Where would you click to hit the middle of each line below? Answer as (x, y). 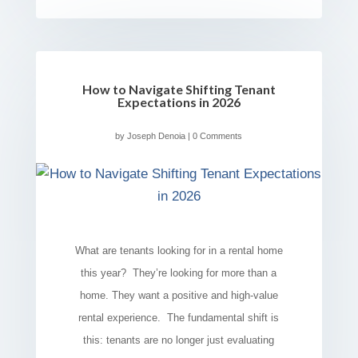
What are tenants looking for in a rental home (179, 251)
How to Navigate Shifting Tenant (179, 89)
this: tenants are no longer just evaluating (179, 340)
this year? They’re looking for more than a (179, 273)
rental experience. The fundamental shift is (179, 318)
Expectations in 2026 (179, 102)
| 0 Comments (214, 136)
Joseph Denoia (157, 136)
